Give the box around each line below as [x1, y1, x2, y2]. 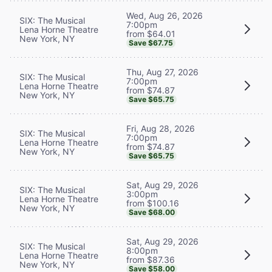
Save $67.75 [129, 38, 173, 47]
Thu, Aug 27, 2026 [126, 66, 199, 77]
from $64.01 [126, 28, 175, 39]
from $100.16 [126, 197, 179, 208]
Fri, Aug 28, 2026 [126, 123, 195, 134]
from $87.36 [126, 254, 175, 265]
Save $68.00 [129, 207, 175, 217]
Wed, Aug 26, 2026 [126, 10, 203, 21]
